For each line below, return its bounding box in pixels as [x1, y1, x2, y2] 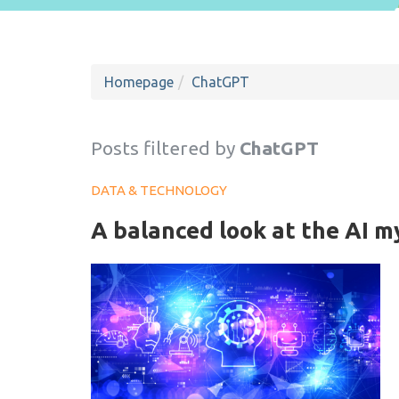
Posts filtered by [91, 137, 235, 159]
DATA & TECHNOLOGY [91, 183, 227, 198]
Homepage [104, 74, 174, 90]
